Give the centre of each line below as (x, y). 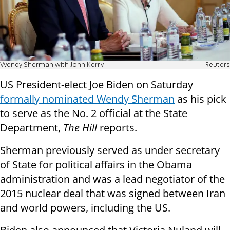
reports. (117, 128)
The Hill (80, 128)
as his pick (200, 99)
